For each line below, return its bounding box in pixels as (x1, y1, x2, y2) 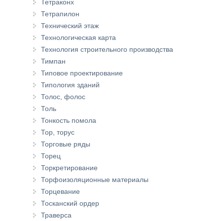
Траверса (41, 211, 72, 219)
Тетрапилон (41, 10, 79, 18)
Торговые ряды (41, 140, 90, 148)
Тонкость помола (41, 116, 96, 124)
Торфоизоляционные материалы (41, 176, 148, 184)
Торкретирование (41, 164, 98, 172)
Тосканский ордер (41, 199, 99, 207)
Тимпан (41, 57, 66, 65)
